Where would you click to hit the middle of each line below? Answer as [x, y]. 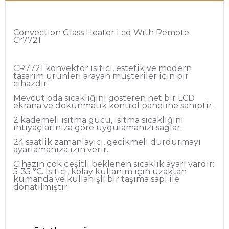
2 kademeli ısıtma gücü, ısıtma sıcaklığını [98, 120]
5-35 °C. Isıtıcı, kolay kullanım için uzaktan [100, 171]
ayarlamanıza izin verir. [62, 149]
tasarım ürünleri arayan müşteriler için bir [101, 76]
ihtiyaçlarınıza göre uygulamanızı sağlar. [99, 128]
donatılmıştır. [41, 187]
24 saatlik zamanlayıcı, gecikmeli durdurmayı [107, 142]
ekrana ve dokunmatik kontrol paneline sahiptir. [114, 106]
